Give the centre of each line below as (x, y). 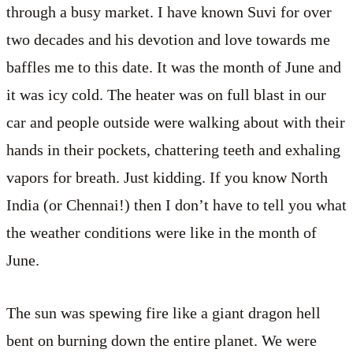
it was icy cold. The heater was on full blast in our (166, 95)
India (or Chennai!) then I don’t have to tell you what (176, 205)
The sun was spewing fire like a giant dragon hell (163, 313)
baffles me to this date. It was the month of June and (174, 67)
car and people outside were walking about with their (176, 123)
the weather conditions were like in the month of (162, 233)
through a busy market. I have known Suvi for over (169, 12)
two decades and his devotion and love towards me (168, 40)
